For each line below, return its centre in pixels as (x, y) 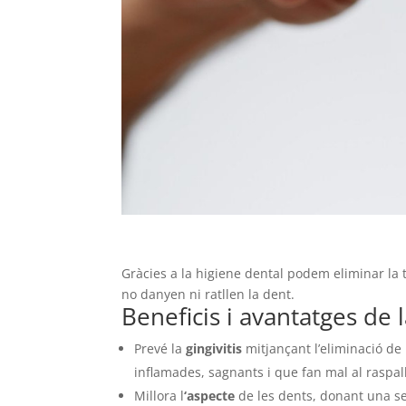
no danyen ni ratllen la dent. (208, 295)
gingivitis (213, 349)
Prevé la (159, 349)
